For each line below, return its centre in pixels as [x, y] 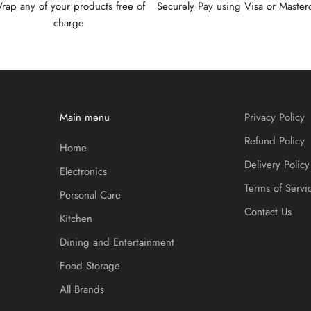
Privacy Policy [275, 118]
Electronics [83, 172]
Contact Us [268, 212]
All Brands [82, 290]
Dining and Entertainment [117, 243]
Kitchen [76, 219]
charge [69, 23]
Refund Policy [275, 141]
